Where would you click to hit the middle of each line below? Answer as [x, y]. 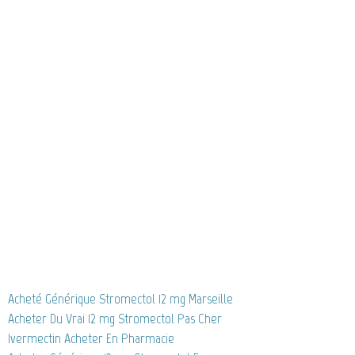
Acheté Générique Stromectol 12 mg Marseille [120, 299]
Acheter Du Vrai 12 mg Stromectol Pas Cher [115, 319]
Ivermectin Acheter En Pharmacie [91, 339]
